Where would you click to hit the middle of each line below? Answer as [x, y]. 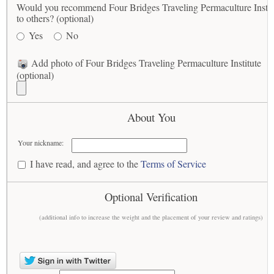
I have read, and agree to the [86, 164]
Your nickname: [41, 143]
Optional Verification [151, 197]
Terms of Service [174, 164]
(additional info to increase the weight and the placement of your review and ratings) [151, 217]
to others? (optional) [55, 18]
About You [151, 117]
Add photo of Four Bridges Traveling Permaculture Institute [145, 62]
